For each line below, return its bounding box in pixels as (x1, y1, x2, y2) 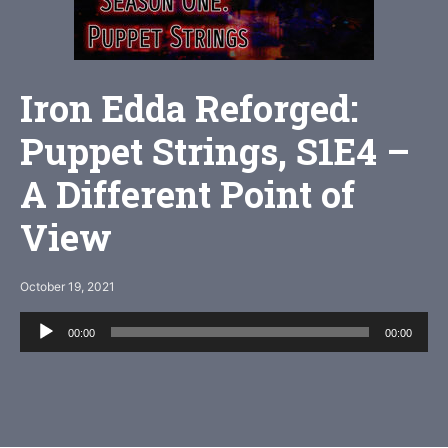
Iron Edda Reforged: (20, 84, 358, 133)
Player (19, 338, 69, 359)
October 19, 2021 (20, 279, 115, 295)
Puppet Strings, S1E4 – (20, 127, 410, 176)
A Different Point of (20, 170, 355, 219)
